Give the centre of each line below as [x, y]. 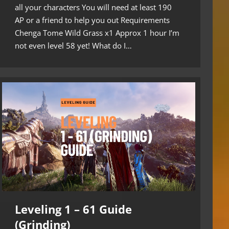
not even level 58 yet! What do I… [73, 45]
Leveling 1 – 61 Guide [73, 209]
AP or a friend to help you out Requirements [92, 20]
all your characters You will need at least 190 [93, 7]
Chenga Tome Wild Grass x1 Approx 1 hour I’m [97, 32]
